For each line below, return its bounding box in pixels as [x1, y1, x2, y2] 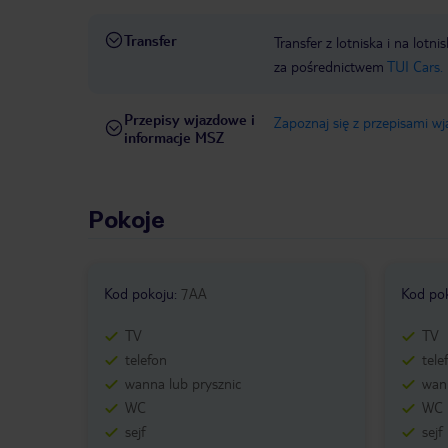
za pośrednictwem [274, 57, 387, 76]
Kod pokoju [104, 284, 174, 303]
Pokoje [88, 206, 165, 235]
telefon [125, 350, 167, 369]
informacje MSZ [124, 128, 224, 147]
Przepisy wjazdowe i [124, 110, 255, 129]
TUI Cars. [387, 57, 443, 76]
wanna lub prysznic [125, 374, 241, 393]
